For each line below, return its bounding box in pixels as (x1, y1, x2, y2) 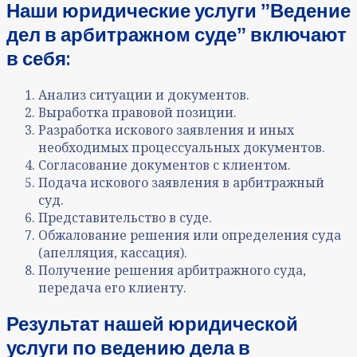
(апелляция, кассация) (38, 243, 184, 261)
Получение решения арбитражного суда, (38, 261, 306, 279)
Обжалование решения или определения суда (38, 226, 341, 244)
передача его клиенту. (38, 278, 186, 296)
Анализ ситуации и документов (38, 85, 246, 104)
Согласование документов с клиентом (38, 155, 288, 174)
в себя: (6, 45, 70, 69)
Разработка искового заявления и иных (38, 120, 294, 139)
